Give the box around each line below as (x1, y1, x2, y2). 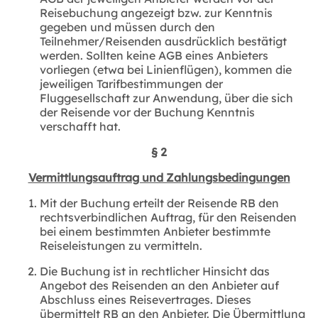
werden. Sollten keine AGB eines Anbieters (40, 48, 268, 62)
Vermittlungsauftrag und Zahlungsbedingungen (28, 170, 290, 185)
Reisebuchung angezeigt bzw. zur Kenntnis (40, 5, 273, 20)
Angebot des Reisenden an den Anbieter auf (40, 278, 279, 292)
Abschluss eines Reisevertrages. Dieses (40, 292, 251, 307)
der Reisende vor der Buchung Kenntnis (40, 104, 255, 119)
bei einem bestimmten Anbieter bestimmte (40, 224, 270, 238)
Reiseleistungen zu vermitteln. (40, 238, 202, 253)
